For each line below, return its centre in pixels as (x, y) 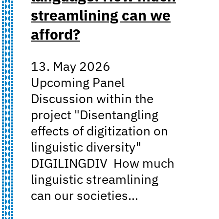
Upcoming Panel (78, 82)
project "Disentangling (95, 114)
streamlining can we (101, 15)
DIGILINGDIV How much (103, 163)
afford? (55, 34)
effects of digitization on (99, 131)
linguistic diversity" (86, 147)
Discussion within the (92, 98)
